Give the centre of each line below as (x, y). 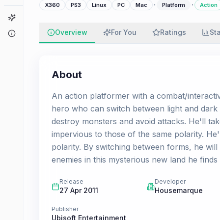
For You (124, 32)
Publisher (65, 209)
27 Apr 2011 (79, 190)
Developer (170, 181)
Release (71, 181)
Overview (71, 32)
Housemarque (179, 190)
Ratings (173, 32)
